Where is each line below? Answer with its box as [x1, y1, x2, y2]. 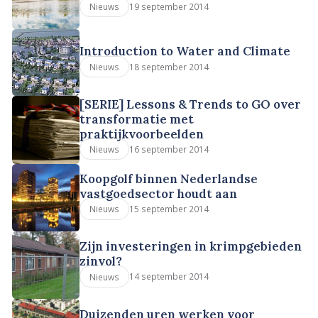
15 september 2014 [128, 203, 209, 215]
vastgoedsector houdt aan [79, 186, 238, 202]
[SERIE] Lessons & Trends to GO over [79, 96, 302, 112]
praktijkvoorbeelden [79, 126, 204, 142]
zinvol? [79, 253, 123, 270]
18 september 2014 [128, 60, 209, 72]
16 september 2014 [128, 143, 209, 155]
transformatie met [79, 111, 194, 127]
